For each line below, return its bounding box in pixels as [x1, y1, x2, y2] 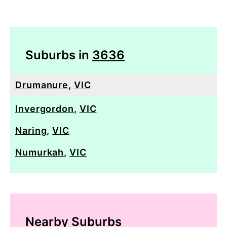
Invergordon [15, 103, 74, 114]
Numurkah [15, 146, 64, 158]
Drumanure [15, 79, 69, 90]
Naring [15, 125, 47, 136]
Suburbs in [25, 47, 92, 62]
